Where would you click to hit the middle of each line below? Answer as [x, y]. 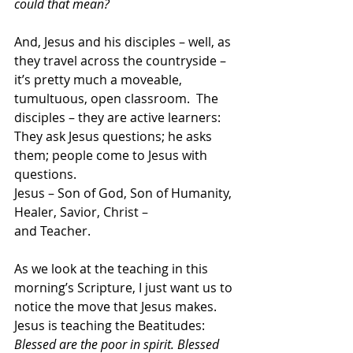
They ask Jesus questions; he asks [115, 136]
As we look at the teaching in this [113, 268]
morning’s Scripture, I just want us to [125, 287]
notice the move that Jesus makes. [117, 306]
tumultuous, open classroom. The [118, 98]
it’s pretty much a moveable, [100, 79]
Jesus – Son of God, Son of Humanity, [124, 193]
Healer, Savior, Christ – [81, 212]
